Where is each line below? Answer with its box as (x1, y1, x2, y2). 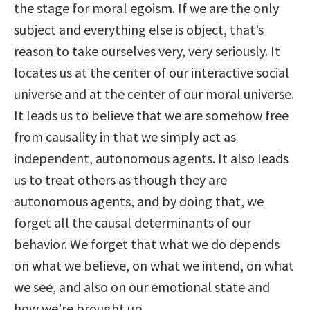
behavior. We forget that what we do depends (14, 235, 280, 253)
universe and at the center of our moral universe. (14, 85, 294, 103)
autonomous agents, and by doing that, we (14, 192, 264, 210)
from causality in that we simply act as (14, 128, 236, 146)
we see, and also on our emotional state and (14, 278, 270, 296)
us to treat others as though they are (14, 171, 227, 189)
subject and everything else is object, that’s (14, 21, 264, 39)
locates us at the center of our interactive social (14, 64, 289, 82)
